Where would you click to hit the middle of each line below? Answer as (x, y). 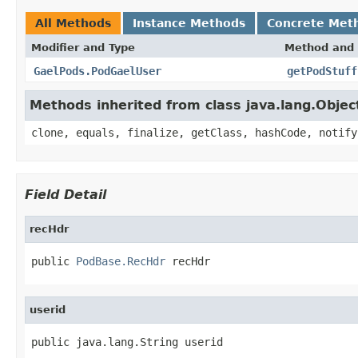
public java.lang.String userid (127, 342)
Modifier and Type (83, 47)
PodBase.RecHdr (121, 261)
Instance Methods (189, 23)
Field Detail (66, 194)
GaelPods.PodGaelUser (97, 71)
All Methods (73, 23)
